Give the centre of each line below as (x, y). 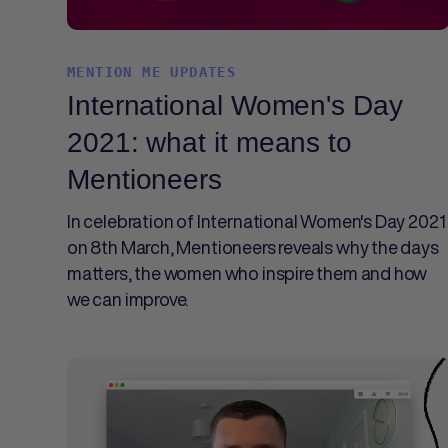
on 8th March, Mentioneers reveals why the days (253, 247)
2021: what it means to (210, 142)
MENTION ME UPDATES (152, 72)
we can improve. (128, 299)
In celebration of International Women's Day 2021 (256, 221)
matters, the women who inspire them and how (247, 273)
